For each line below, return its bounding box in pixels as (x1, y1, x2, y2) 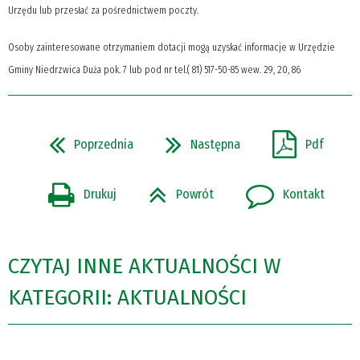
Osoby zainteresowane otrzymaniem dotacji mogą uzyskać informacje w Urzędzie (8, 41, 335, 53)
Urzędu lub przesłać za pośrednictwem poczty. (8, 4, 198, 16)
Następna (190, 136, 240, 152)
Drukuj (84, 186, 117, 202)
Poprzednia (74, 136, 133, 152)
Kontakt (283, 186, 325, 202)
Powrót (176, 186, 214, 202)
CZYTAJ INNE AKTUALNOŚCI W (8, 254, 280, 280)
